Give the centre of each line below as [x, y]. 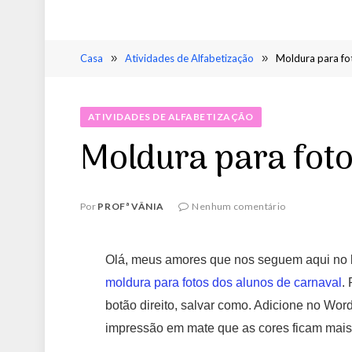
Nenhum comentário [239, 206]
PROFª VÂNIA [131, 206]
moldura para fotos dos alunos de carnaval [224, 282]
